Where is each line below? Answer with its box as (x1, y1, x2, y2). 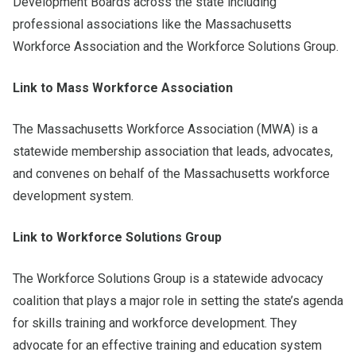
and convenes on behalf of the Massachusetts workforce (13, 165, 330, 181)
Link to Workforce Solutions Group (13, 229, 222, 245)
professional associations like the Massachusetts (13, 16, 292, 32)
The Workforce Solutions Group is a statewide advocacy (13, 270, 323, 286)
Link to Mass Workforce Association (13, 79, 233, 95)
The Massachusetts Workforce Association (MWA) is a (13, 121, 318, 137)
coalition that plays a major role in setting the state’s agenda (13, 292, 343, 308)
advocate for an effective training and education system (13, 337, 322, 353)
